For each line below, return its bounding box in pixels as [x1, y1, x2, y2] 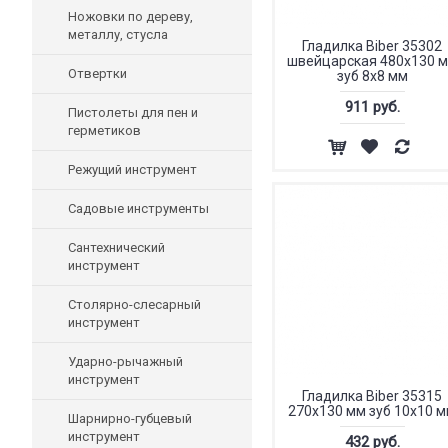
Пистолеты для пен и [68, 105, 198, 120]
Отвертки [68, 66, 127, 81]
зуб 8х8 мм [336, 68, 408, 84]
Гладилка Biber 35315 [302, 388, 442, 404]
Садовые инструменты [68, 201, 209, 216]
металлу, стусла [68, 27, 168, 42]
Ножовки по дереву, [68, 9, 193, 24]
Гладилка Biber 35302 [302, 38, 442, 54]
